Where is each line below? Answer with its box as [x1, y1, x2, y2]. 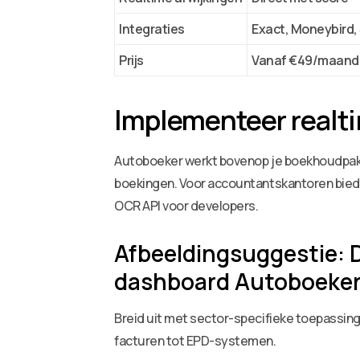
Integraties [119, 20, 185, 39]
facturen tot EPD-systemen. [114, 332, 276, 350]
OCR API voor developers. [114, 197, 259, 215]
